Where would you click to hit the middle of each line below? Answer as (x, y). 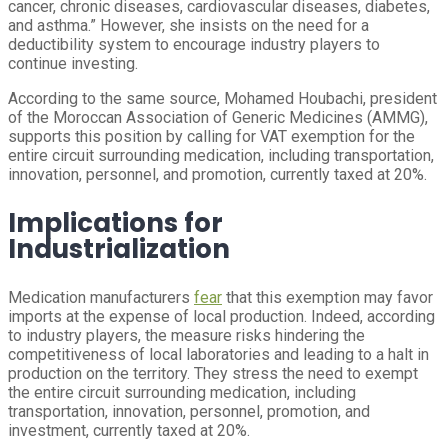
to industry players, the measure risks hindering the (186, 335)
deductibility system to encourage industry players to (194, 44)
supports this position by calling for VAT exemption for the (211, 136)
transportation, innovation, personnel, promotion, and (189, 411)
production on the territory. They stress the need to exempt (213, 373)
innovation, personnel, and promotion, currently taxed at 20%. (217, 174)
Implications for (115, 223)
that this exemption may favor (327, 297)
